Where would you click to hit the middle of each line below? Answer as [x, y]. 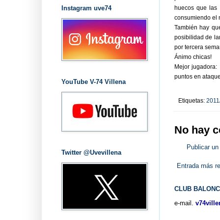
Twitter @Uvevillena [91, 152]
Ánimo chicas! [193, 57]
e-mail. [184, 203]
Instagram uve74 [86, 8]
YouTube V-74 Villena [93, 82]
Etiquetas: [192, 100]
